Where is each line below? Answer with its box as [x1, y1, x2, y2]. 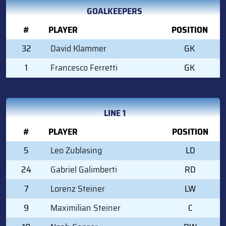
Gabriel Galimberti [50, 162, 117, 177]
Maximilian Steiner [50, 200, 121, 215]
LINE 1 [103, 105, 126, 120]
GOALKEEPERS [87, 4, 142, 18]
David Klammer [50, 41, 106, 55]
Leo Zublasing [50, 143, 102, 157]
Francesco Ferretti [50, 60, 118, 75]
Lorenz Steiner [50, 181, 105, 196]
